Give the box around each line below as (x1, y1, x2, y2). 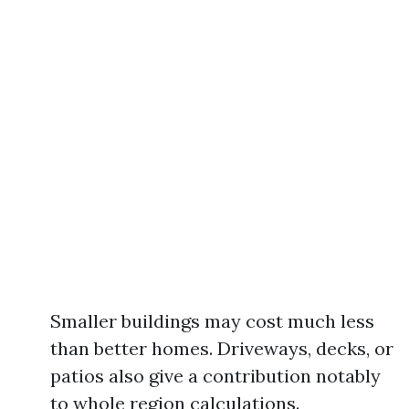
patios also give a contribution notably (50, 364, 381, 387)
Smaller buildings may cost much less (50, 309, 374, 332)
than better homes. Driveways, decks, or (50, 337, 393, 360)
